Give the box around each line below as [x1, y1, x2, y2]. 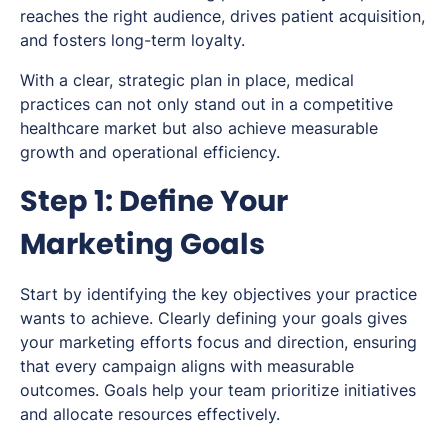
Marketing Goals [20, 223, 265, 264]
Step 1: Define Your [20, 180, 288, 221]
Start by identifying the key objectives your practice [20, 283, 417, 304]
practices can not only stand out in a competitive [20, 93, 393, 114]
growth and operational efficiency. [20, 141, 280, 162]
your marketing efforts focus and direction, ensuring [20, 331, 417, 352]
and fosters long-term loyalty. [20, 29, 245, 50]
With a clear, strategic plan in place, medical [20, 69, 354, 90]
